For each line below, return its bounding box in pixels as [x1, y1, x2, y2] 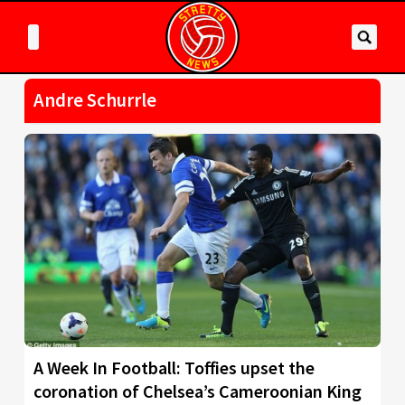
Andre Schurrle [33, 89, 156, 112]
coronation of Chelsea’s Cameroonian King [33, 380, 362, 403]
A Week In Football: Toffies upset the [33, 356, 315, 380]
